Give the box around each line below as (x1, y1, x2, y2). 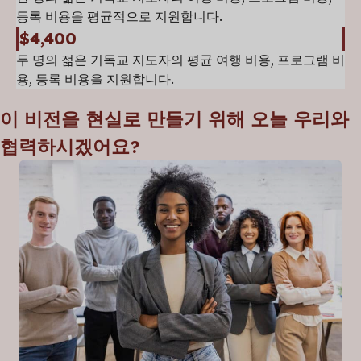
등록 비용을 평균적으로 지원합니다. (16, 8, 222, 25)
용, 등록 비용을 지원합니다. (16, 71, 174, 88)
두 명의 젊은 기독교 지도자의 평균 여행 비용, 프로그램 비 (16, 52, 345, 68)
